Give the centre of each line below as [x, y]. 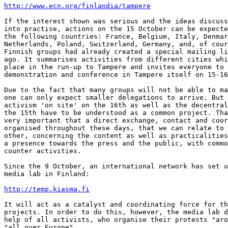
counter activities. [43, 151]
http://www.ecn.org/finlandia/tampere [77, 6]
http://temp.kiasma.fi [47, 189]
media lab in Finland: [47, 174]
